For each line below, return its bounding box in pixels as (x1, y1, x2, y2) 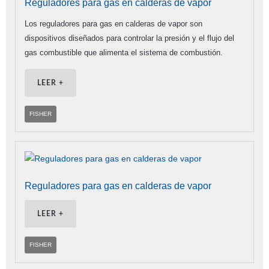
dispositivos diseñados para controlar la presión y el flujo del (25, 34, 234, 43)
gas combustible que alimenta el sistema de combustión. (25, 48, 223, 58)
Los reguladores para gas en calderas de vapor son (25, 19, 202, 29)
